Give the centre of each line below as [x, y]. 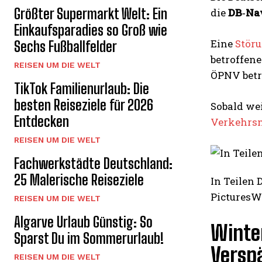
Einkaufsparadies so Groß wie [91, 30]
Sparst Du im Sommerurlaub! [89, 238]
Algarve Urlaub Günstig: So [83, 222]
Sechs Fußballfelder [65, 46]
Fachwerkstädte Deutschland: [93, 163]
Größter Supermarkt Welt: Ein [91, 13]
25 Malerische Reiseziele [79, 180]
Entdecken [42, 121]
